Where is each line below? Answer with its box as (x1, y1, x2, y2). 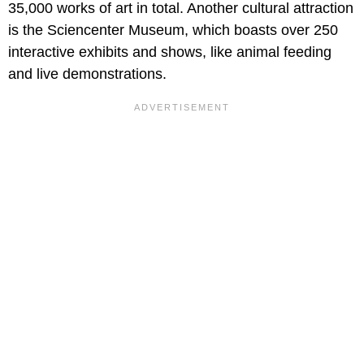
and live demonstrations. (8, 66, 167, 83)
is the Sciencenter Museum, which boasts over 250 (8, 22, 338, 39)
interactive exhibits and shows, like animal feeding (8, 44, 331, 61)
